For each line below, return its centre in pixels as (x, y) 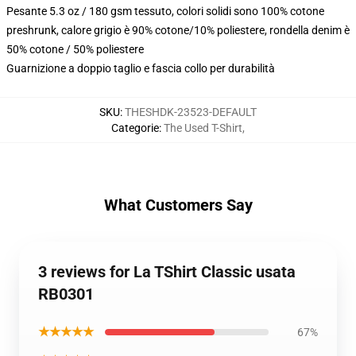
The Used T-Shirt (203, 128)
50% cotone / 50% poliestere (75, 49)
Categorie (135, 128)
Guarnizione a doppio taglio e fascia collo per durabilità (141, 68)
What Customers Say (178, 205)
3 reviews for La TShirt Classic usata (167, 272)
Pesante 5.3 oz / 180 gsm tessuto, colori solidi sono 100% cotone (165, 11)
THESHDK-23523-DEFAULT (191, 112)
